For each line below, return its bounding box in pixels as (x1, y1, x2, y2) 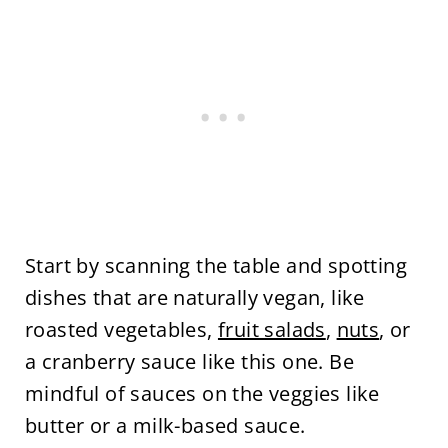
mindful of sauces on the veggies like (24, 380, 380, 408)
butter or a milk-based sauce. (24, 412, 306, 440)
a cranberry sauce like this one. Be (24, 348, 354, 376)
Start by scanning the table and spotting (24, 252, 407, 280)
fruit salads (217, 316, 326, 344)
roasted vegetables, (24, 316, 218, 344)
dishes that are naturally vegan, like (24, 284, 365, 312)
